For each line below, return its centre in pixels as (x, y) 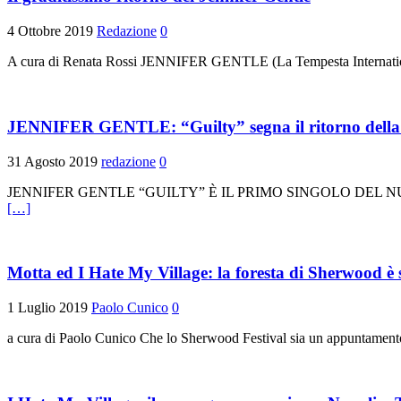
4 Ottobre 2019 (50, 31)
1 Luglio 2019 (47, 308)
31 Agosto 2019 (52, 161)
